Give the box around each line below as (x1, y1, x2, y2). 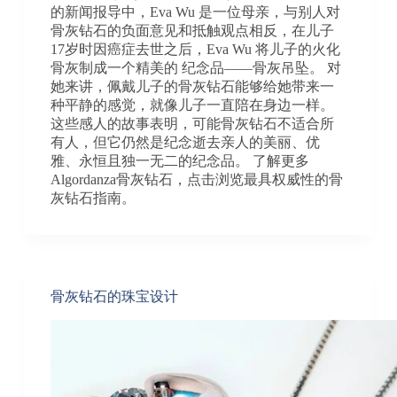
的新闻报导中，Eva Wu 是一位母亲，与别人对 (50, 4, 340, 19)
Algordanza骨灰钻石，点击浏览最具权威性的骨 (50, 171, 343, 187)
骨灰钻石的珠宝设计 (50, 288, 178, 304)
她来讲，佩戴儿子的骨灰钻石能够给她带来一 (50, 78, 334, 94)
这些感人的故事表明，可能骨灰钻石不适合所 (50, 115, 334, 131)
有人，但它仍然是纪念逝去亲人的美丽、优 (50, 134, 320, 150)
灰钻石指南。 (50, 190, 136, 206)
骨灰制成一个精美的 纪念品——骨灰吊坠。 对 (50, 59, 341, 75)
